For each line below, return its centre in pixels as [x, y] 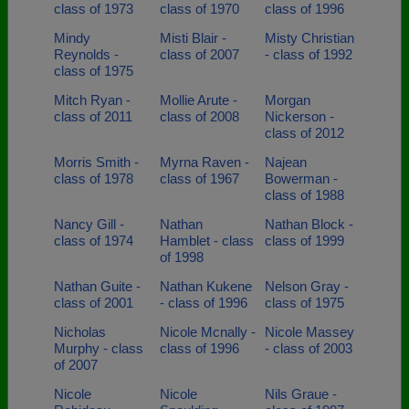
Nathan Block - [309, 224]
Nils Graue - [301, 394]
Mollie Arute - [198, 100]
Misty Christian [309, 38]
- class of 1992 [309, 54]
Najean [286, 162]
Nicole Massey [309, 332]
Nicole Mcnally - [207, 332]
